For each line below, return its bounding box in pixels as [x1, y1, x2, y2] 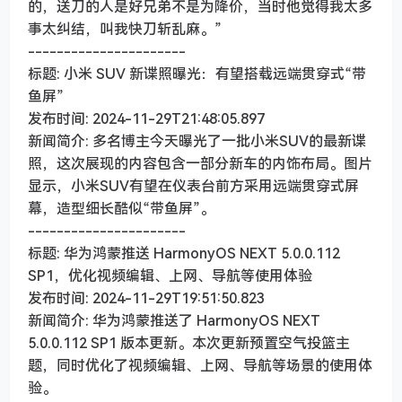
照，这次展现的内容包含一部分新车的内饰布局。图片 [28, 153, 372, 174]
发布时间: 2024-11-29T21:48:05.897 [28, 109, 265, 129]
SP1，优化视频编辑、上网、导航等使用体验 [28, 266, 312, 286]
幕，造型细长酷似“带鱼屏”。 [28, 198, 214, 219]
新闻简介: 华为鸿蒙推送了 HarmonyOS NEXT [28, 310, 320, 331]
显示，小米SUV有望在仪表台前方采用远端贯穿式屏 [28, 176, 359, 197]
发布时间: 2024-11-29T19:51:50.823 [28, 288, 265, 309]
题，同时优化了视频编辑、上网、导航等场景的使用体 [28, 355, 372, 376]
